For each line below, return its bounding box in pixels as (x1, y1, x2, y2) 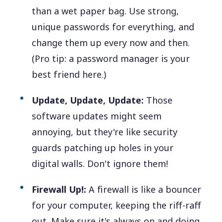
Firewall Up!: (32, 183, 87, 195)
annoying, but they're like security (32, 125, 178, 138)
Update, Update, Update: (32, 94, 144, 106)
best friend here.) (32, 68, 107, 80)
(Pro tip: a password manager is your (32, 52, 190, 64)
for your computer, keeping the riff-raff (32, 199, 202, 211)
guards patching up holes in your (32, 141, 174, 154)
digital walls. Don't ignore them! (32, 157, 168, 169)
